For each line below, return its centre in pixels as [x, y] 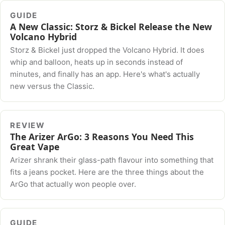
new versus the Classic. [52, 86]
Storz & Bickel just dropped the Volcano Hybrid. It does [107, 50]
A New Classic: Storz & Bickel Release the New [111, 26]
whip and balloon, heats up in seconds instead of [97, 62]
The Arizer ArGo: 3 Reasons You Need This [102, 136]
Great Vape [35, 146]
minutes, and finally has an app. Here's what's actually [105, 74]
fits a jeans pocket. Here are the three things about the [107, 172]
